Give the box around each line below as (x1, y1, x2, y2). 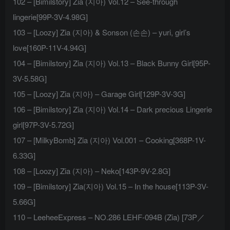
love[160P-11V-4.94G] (13, 42, 86, 53)
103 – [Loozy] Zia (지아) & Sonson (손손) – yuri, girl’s (13, 27, 190, 38)
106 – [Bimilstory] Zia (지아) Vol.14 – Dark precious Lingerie (13, 104, 212, 115)
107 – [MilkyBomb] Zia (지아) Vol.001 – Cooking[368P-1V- (13, 135, 206, 146)
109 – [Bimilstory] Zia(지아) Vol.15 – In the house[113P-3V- (13, 181, 208, 192)
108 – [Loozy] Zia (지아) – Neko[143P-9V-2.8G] (13, 165, 170, 177)
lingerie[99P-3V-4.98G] (13, 11, 88, 23)
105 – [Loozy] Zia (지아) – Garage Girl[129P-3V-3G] (13, 88, 185, 100)
